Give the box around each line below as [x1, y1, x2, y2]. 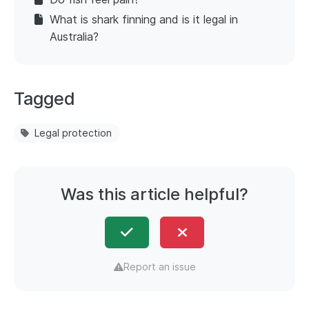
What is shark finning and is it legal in [50, 12, 238, 27]
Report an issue [123, 261, 196, 273]
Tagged [14, 88, 75, 110]
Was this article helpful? [61, 184, 248, 205]
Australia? [50, 30, 99, 44]
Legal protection [34, 127, 112, 139]
